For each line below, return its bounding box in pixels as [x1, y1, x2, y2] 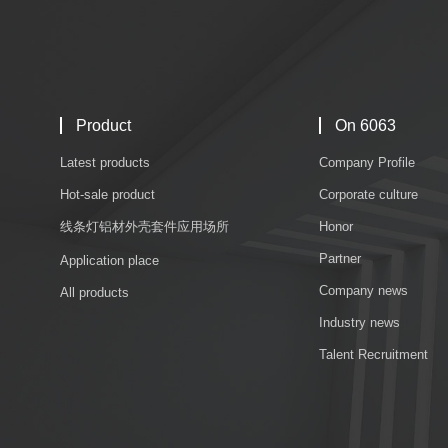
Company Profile [319, 154, 415, 170]
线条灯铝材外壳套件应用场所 [60, 218, 229, 234]
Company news [319, 282, 408, 298]
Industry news [319, 314, 400, 330]
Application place [60, 252, 159, 268]
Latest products [60, 154, 150, 170]
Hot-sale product [60, 186, 155, 202]
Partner [319, 250, 361, 266]
